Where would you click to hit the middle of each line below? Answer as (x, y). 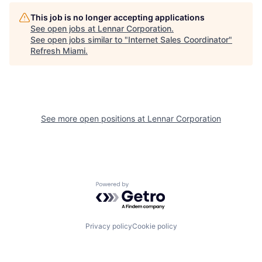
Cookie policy (154, 226)
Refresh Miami (58, 51)
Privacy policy (108, 226)
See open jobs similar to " (79, 39)
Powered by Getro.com (147, 187)
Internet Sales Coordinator (178, 39)
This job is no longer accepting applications (118, 17)
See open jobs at (64, 28)
